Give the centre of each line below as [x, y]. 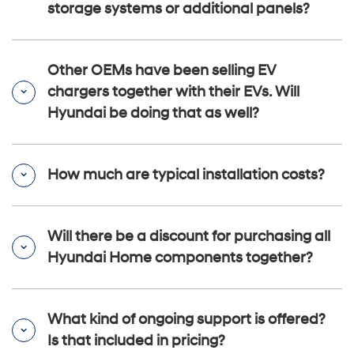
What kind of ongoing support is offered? [186, 320]
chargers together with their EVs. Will [173, 92]
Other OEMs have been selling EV [162, 71]
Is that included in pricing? [136, 341]
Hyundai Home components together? [180, 258]
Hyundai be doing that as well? [153, 114]
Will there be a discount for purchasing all [189, 237]
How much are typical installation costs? [186, 175]
